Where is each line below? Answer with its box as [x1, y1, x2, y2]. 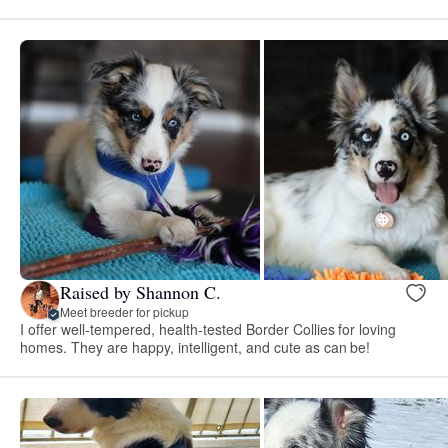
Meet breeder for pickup [60, 302, 189, 320]
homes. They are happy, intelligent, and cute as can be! [20, 337, 371, 358]
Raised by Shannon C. [60, 279, 221, 304]
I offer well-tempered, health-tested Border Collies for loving [20, 319, 397, 340]
